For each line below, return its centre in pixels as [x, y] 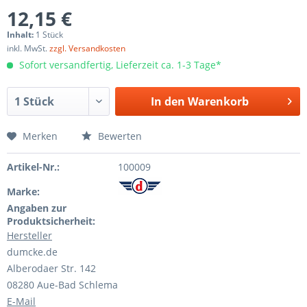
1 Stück [49, 35]
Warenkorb [218, 101]
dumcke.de [32, 252]
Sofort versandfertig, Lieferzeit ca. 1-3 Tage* [119, 65]
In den [168, 101]
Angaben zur [37, 208]
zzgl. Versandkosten [87, 48]
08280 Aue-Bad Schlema [62, 285]
